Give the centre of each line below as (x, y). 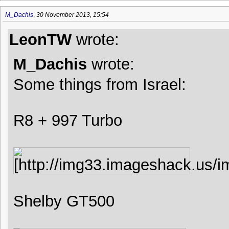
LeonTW (40, 39)
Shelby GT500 (64, 201)
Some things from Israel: (100, 84)
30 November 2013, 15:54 (73, 15)
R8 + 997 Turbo (68, 120)
